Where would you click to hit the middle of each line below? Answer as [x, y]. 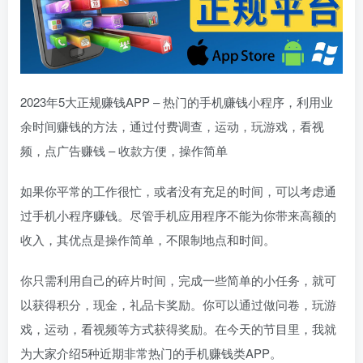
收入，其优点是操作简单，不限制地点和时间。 [148, 240]
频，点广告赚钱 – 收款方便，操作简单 [124, 151]
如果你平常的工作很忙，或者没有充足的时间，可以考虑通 [178, 191]
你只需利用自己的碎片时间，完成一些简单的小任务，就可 [178, 280]
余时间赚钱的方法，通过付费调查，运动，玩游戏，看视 [172, 126]
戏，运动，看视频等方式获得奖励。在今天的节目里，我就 [178, 329]
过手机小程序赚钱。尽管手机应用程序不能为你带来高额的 [178, 216]
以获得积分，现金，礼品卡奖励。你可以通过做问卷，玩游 [178, 305]
